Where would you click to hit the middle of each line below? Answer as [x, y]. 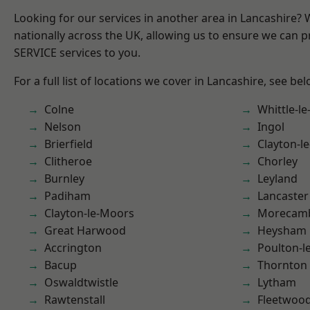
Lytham [277, 282]
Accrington [73, 248]
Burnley [64, 179]
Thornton [282, 265]
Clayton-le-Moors [89, 213]
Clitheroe [68, 161]
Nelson [63, 127]
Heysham [282, 230]
